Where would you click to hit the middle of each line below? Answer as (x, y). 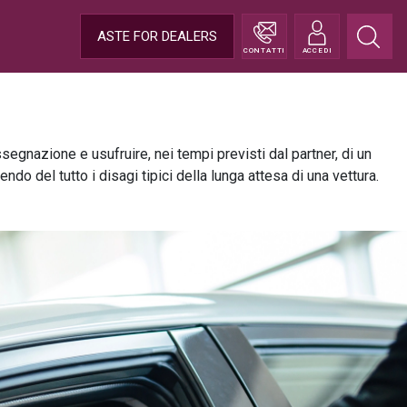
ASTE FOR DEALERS (157, 36)
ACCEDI (317, 50)
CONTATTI (264, 50)
